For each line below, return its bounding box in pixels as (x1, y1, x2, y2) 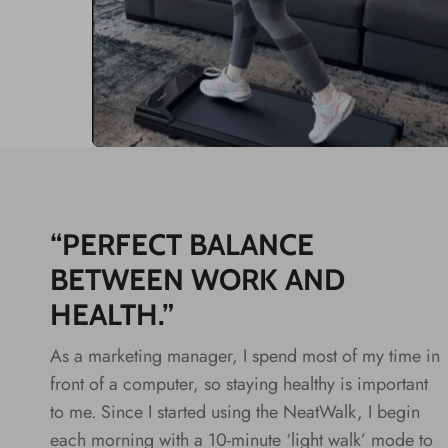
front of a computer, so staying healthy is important (50, 370, 428, 397)
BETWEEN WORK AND (50, 261, 345, 297)
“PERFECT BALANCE (50, 226, 314, 262)
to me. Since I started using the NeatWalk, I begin (50, 398, 420, 425)
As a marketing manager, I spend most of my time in (50, 342, 440, 369)
